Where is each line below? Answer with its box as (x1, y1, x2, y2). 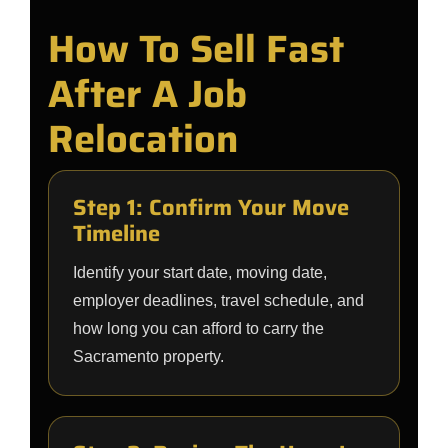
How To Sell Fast (48, 19, 344, 79)
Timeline (73, 216, 160, 251)
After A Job (48, 64, 247, 124)
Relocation (48, 109, 238, 169)
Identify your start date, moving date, (73, 264, 327, 281)
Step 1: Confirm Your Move (73, 190, 349, 225)
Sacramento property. (73, 348, 224, 365)
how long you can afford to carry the (73, 320, 324, 337)
